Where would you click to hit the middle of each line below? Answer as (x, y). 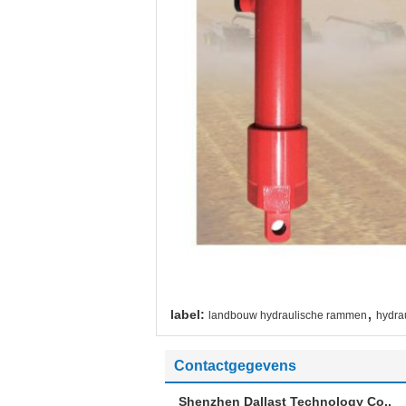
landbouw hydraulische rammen (288, 315)
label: (188, 314)
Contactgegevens (235, 366)
